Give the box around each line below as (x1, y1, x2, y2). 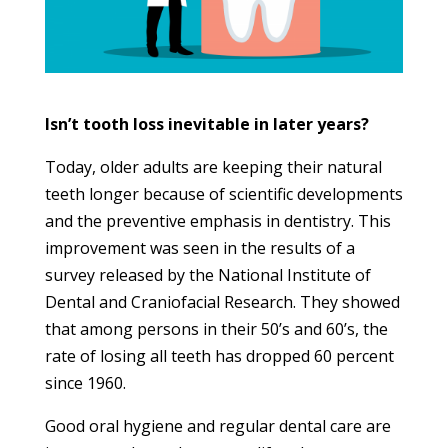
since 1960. (44, 371, 126, 394)
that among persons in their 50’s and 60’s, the (44, 317, 388, 340)
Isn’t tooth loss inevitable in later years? (44, 112, 369, 135)
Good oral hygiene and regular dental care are (44, 414, 391, 437)
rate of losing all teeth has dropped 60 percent (44, 344, 394, 367)
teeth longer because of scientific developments (44, 182, 403, 205)
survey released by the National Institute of (44, 263, 371, 286)
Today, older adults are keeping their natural (44, 155, 382, 178)
